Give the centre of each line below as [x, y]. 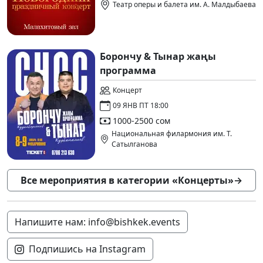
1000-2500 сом [141, 121]
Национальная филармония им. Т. [171, 133]
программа [128, 70]
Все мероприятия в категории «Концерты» [127, 180]
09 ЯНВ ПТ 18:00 [141, 105]
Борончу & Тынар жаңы [158, 56]
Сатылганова [134, 144]
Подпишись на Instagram [87, 249]
